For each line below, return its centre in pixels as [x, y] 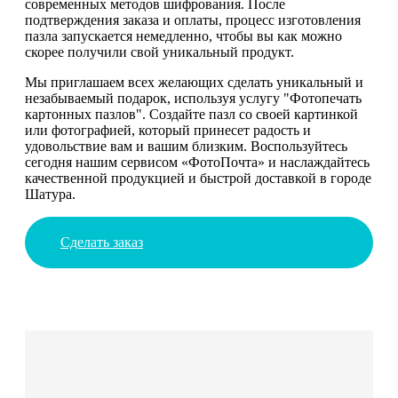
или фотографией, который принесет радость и [168, 130]
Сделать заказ [102, 242]
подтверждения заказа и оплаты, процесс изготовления [193, 20]
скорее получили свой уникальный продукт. [159, 52]
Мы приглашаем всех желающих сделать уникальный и [194, 82]
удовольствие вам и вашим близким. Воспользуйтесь [186, 146]
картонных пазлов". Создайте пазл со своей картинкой [191, 114]
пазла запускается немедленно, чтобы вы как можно [183, 36]
